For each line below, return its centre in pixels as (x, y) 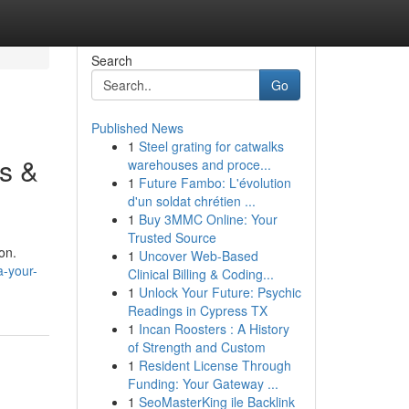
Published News (137, 128)
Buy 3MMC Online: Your (208, 219)
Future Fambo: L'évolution (215, 183)
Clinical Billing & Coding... (200, 274)
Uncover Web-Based (198, 256)
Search (111, 60)
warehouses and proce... (199, 164)
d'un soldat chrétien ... (191, 201)
